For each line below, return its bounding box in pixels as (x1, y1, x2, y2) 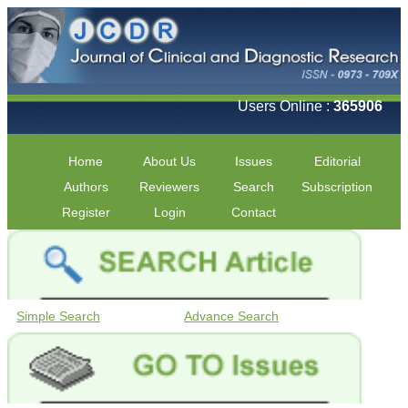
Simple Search (16, 309, 100, 324)
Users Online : (238, 97, 333, 114)
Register (61, 204, 110, 219)
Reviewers (139, 178, 199, 194)
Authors (63, 178, 108, 194)
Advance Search (184, 309, 279, 324)
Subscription (301, 178, 372, 194)
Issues (234, 153, 272, 168)
